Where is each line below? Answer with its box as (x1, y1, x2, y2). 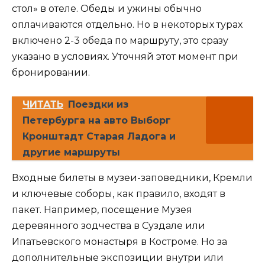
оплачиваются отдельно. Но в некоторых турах (12, 19, 243, 31)
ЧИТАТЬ (22, 99, 63, 111)
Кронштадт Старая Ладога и (22, 131, 176, 143)
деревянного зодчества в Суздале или (12, 220, 205, 232)
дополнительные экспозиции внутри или (12, 252, 224, 264)
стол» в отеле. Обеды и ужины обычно (12, 3, 202, 15)
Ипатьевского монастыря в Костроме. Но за (12, 236, 227, 248)
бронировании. (12, 67, 90, 79)
